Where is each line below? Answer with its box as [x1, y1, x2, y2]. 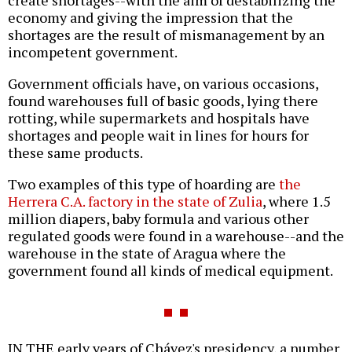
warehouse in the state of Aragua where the [8, 244, 286, 263]
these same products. [8, 143, 143, 163]
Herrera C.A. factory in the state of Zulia [8, 192, 262, 211]
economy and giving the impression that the [8, 8, 293, 27]
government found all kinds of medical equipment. [8, 261, 333, 280]
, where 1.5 [262, 192, 331, 211]
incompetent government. [8, 42, 178, 62]
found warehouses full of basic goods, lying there [8, 91, 318, 111]
